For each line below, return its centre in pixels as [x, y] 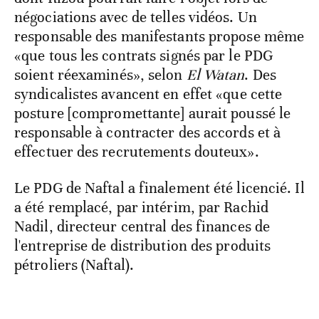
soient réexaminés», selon [100, 75]
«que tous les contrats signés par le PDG [144, 56]
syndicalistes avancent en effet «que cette [148, 94]
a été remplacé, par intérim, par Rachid [141, 208]
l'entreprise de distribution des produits [143, 246]
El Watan [215, 75]
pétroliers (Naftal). [76, 265]
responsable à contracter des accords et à [148, 133]
